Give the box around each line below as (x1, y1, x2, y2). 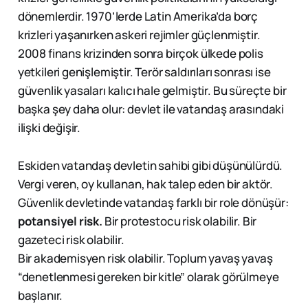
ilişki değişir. (17, 120, 81, 136)
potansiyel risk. (17, 213, 102, 230)
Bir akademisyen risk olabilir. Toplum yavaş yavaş (17, 250, 273, 267)
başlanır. (17, 287, 63, 304)
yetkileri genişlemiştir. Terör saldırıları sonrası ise (17, 64, 271, 80)
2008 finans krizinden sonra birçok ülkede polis (17, 45, 263, 62)
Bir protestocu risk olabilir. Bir (102, 213, 257, 230)
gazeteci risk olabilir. (17, 232, 124, 248)
